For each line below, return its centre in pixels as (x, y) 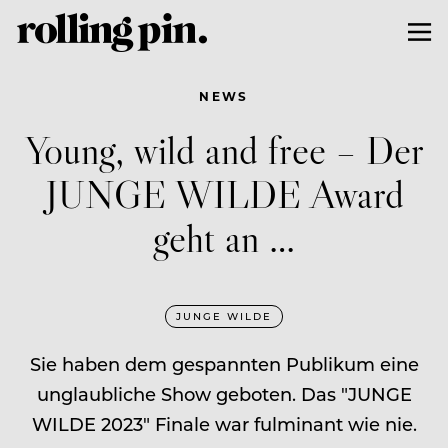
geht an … (224, 237)
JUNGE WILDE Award (224, 193)
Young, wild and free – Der (224, 149)
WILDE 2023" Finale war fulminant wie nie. (224, 423)
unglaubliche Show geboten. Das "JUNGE (224, 393)
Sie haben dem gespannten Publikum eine (224, 363)
